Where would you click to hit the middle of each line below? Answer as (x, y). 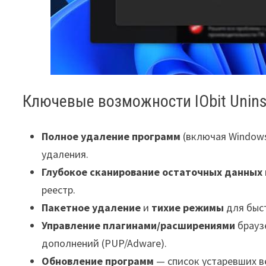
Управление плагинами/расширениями (139, 225)
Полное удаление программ (111, 136)
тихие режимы (188, 208)
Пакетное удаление (91, 208)
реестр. (59, 190)
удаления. (65, 154)
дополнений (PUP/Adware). (104, 243)
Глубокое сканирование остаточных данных (152, 172)
